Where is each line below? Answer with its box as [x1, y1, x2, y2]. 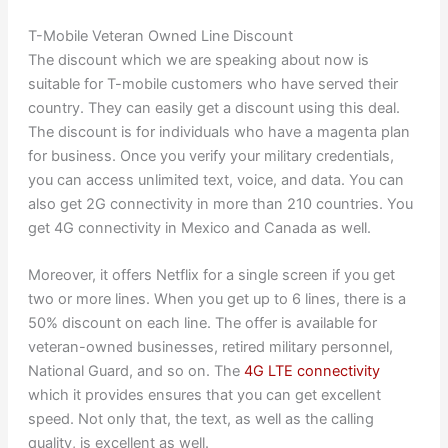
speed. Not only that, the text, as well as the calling [27, 410, 374, 429]
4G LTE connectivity [243, 362, 380, 381]
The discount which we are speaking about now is [27, 50, 369, 69]
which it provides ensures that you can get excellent [27, 386, 381, 405]
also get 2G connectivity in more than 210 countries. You [27, 194, 413, 213]
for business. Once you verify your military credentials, [27, 146, 394, 165]
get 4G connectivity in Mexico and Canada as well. [27, 218, 371, 237]
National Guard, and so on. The [27, 362, 244, 381]
